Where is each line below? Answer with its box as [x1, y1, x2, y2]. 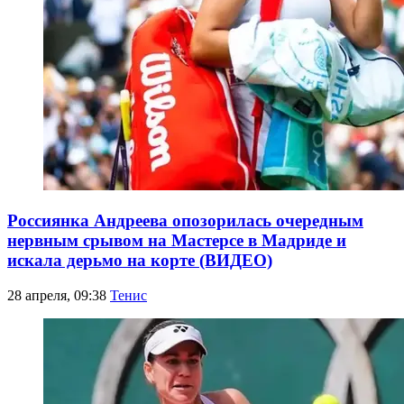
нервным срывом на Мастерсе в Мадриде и [7, 231, 346, 251]
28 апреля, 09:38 [7, 287, 110, 303]
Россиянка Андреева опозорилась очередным [7, 211, 363, 231]
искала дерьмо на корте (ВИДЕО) [7, 251, 272, 271]
